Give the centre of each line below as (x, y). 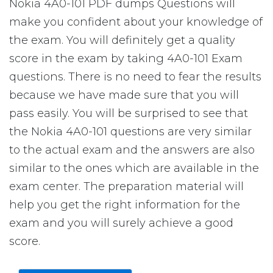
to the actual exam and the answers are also (132, 150)
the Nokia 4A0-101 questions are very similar (130, 132)
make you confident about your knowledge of (136, 22)
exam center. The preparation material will (126, 186)
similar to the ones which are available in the (134, 168)
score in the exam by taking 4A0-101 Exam (126, 58)
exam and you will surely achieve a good (121, 223)
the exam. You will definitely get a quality (122, 40)
